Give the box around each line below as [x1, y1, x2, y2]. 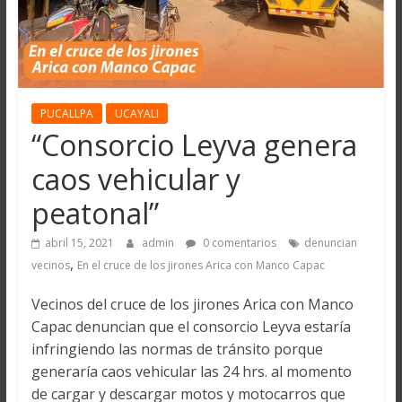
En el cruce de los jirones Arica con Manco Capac [76, 258, 325, 274]
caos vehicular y [31, 160, 240, 199]
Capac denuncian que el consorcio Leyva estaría [31, 317, 351, 337]
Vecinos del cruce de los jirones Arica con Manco [31, 294, 354, 315]
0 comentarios [199, 235, 276, 251]
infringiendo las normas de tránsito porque [31, 339, 323, 360]
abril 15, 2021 [44, 235, 114, 251]
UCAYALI [114, 106, 159, 122]
